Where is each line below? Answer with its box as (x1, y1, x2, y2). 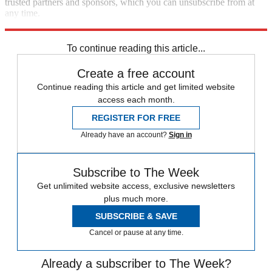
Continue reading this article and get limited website (37, 82, 235, 92)
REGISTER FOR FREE (92, 113, 180, 123)
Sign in (168, 131, 192, 140)
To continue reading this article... (67, 43, 205, 54)
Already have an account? (80, 131, 169, 140)
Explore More (5, 19, 58, 30)
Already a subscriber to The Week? (41, 257, 231, 271)
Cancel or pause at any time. (89, 228, 183, 237)
